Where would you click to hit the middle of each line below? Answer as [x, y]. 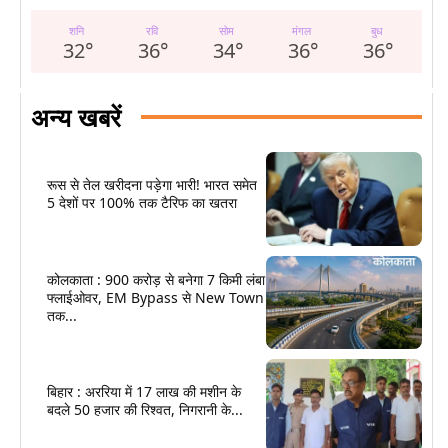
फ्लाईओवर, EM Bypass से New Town [155, 297]
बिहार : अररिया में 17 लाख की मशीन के [144, 392]
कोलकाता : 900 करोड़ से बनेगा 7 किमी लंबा [156, 279]
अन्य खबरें [76, 116]
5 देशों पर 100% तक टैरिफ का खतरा [142, 202]
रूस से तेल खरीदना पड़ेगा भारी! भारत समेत [152, 184]
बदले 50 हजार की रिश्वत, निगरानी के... [145, 410]
